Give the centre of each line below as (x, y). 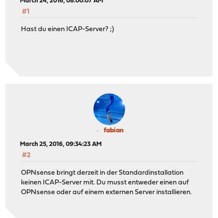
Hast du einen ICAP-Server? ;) (68, 29)
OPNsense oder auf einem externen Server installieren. (107, 192)
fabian (113, 130)
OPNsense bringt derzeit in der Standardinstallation (102, 173)
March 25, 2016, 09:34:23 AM (61, 144)
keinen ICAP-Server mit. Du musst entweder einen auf (105, 182)
